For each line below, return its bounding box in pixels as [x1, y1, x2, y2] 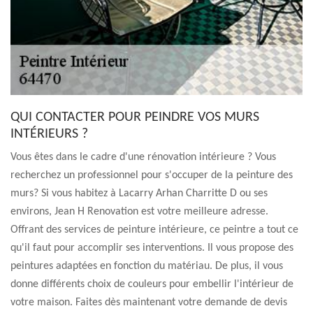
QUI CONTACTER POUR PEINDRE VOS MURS [10, 110, 259, 124]
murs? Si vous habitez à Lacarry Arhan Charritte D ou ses [10, 188, 268, 199]
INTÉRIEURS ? [10, 127, 88, 141]
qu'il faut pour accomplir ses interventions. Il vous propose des [10, 242, 293, 254]
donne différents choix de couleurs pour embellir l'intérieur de [10, 279, 293, 290]
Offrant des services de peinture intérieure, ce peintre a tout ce [10, 224, 298, 235]
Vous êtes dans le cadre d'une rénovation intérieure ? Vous [10, 152, 276, 163]
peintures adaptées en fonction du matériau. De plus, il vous [10, 261, 283, 272]
